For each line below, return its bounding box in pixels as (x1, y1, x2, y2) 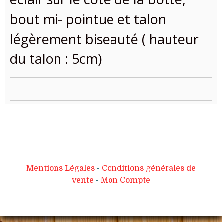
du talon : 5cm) (10, 49, 102, 68)
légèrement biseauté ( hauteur (10, 29, 199, 48)
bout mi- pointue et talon (10, 9, 166, 28)
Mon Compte (101, 175, 150, 185)
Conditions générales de (102, 164, 196, 173)
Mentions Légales (26, 164, 95, 173)
